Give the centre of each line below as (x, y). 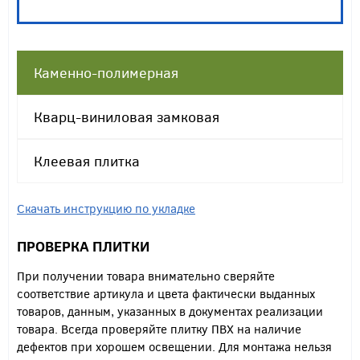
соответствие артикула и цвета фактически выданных (166, 294)
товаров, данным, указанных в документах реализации (170, 311)
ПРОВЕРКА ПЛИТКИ (83, 246)
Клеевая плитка (87, 161)
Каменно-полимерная (106, 73)
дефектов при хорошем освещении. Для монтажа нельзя (174, 347)
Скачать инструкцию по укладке (106, 209)
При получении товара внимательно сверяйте (146, 276)
